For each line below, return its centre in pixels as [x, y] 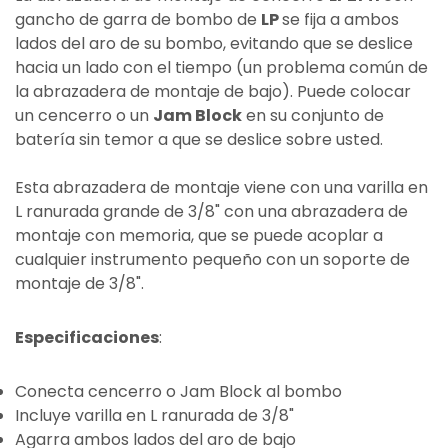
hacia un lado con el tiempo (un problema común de [221, 67]
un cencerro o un [84, 115]
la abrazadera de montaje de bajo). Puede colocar [213, 91]
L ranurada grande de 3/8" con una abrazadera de [211, 211]
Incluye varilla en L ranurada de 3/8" [154, 415]
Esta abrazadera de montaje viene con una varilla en [221, 187]
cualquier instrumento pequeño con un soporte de [212, 259]
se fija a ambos [340, 19]
